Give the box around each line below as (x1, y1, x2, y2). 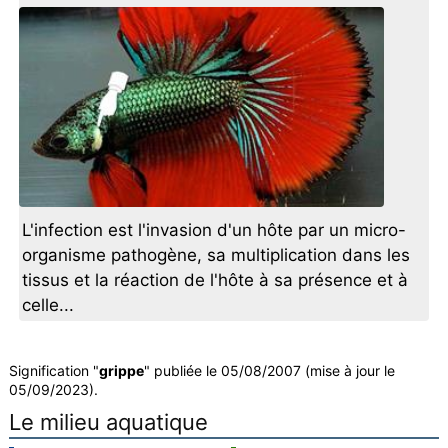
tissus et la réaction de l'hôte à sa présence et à (22, 270, 409, 291)
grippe (98, 362, 144, 380)
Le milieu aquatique (8, 409, 208, 436)
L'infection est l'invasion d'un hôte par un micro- (22, 220, 407, 241)
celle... (22, 295, 75, 316)
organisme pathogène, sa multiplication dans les (22, 245, 411, 266)
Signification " (8, 362, 99, 380)
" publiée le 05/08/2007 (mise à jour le (143, 362, 395, 380)
